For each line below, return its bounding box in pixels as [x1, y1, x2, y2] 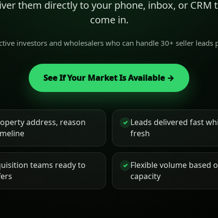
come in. [90, 13, 128, 26]
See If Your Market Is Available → [43, 72, 175, 83]
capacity [130, 171, 161, 182]
